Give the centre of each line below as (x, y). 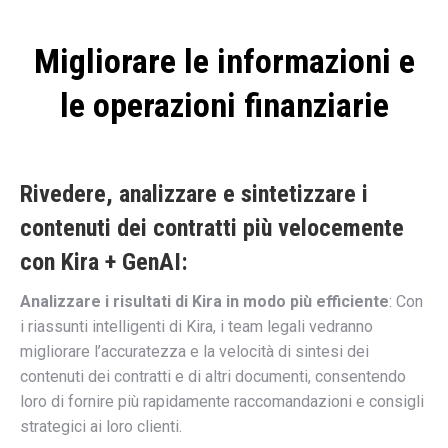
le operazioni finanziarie (224, 104)
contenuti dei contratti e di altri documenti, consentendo (213, 376)
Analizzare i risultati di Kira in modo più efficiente (204, 301)
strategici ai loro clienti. (101, 426)
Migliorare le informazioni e (224, 60)
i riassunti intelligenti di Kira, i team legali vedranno (196, 326)
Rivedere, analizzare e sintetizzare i (194, 193)
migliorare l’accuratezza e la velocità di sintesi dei (194, 351)
